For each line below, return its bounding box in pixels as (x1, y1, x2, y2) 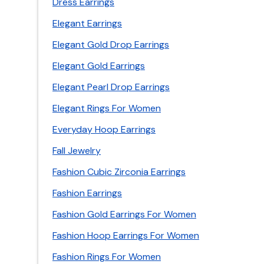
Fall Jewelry (52, 144, 101, 157)
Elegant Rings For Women (52, 102, 161, 114)
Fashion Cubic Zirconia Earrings (52, 166, 186, 178)
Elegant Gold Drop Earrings (52, 38, 169, 51)
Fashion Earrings (52, 187, 122, 199)
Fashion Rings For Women (52, 250, 161, 263)
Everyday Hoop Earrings (52, 123, 156, 136)
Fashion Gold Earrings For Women (52, 208, 196, 220)
